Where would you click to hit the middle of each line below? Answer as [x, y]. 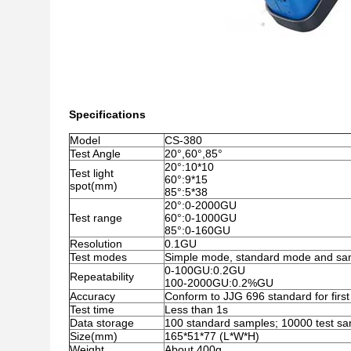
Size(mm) [94, 336]
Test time [92, 309]
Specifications [107, 114]
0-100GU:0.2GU [205, 270]
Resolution [96, 244]
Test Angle [95, 154]
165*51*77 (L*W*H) [212, 336]
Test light [92, 173]
